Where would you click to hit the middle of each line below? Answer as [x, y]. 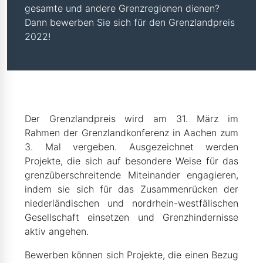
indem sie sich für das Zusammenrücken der [131, 189]
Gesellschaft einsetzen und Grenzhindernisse [131, 217]
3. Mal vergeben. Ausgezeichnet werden [131, 147]
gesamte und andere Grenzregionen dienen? [122, 8]
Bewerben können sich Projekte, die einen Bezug [131, 255]
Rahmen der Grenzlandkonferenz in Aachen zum [131, 133]
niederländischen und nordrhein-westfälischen [131, 203]
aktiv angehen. [57, 231]
